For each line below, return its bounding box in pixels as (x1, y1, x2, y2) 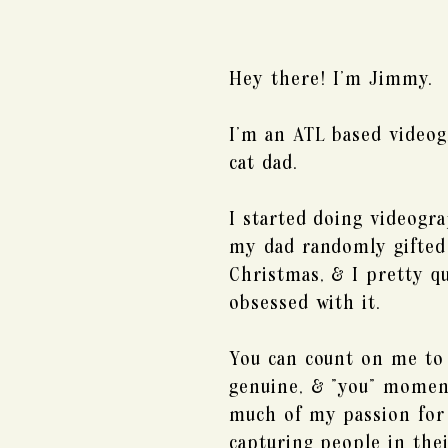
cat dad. (229, 154, 298, 173)
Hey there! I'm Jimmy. (229, 70, 433, 89)
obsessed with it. (229, 294, 382, 313)
